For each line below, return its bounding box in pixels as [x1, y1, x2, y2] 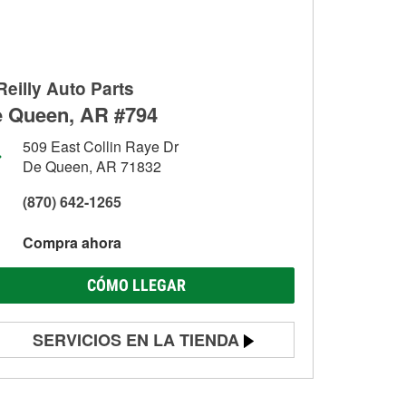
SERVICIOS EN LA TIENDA [33, 328, 239, 352]
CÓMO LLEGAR [86, 275, 186, 295]
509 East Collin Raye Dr [23, 136, 179, 157]
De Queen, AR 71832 [23, 156, 161, 177]
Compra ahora [23, 232, 121, 253]
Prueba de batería [33, 369, 137, 387]
